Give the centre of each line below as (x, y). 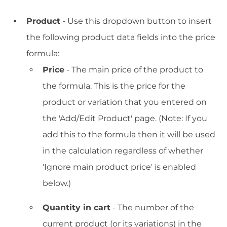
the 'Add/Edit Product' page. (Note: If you (125, 119)
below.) (57, 183)
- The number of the (152, 208)
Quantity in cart (77, 208)
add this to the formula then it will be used (129, 135)
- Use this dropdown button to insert (136, 21)
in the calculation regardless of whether (123, 151)
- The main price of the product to (134, 70)
